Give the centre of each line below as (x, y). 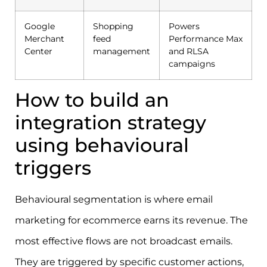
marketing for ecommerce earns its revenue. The (131, 221)
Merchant (44, 39)
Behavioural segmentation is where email (114, 200)
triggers (53, 168)
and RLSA (189, 52)
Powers (184, 27)
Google (40, 27)
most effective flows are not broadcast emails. (124, 241)
